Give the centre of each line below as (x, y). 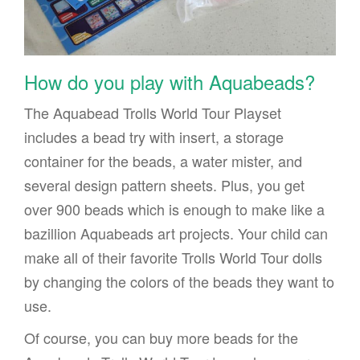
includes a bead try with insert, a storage (154, 136)
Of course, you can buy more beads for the (161, 337)
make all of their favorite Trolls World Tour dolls (173, 257)
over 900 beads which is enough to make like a (174, 209)
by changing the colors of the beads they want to (179, 281)
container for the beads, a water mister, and (163, 160)
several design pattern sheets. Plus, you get (164, 184)
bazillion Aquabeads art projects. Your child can (176, 233)
